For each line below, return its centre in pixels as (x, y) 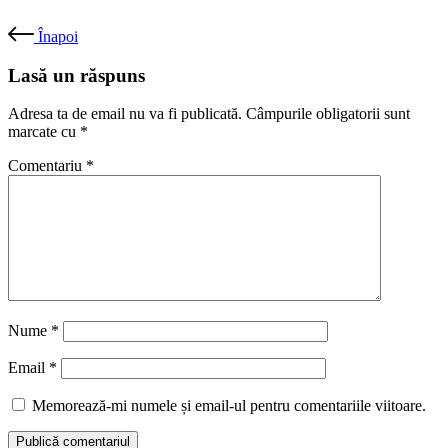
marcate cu (44, 132)
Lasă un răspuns (76, 75)
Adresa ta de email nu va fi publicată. (125, 114)
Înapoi (58, 36)
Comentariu (47, 166)
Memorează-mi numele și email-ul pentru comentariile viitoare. (229, 406)
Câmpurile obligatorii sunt (328, 114)
